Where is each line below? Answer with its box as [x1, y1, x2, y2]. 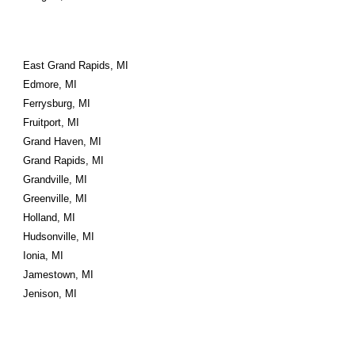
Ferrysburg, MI [23, 97, 91, 109]
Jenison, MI [23, 288, 78, 300]
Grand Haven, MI [23, 136, 102, 147]
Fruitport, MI [23, 116, 80, 128]
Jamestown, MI [23, 269, 94, 281]
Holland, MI [23, 212, 76, 223]
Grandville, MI [23, 174, 88, 185]
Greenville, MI [23, 193, 88, 204]
